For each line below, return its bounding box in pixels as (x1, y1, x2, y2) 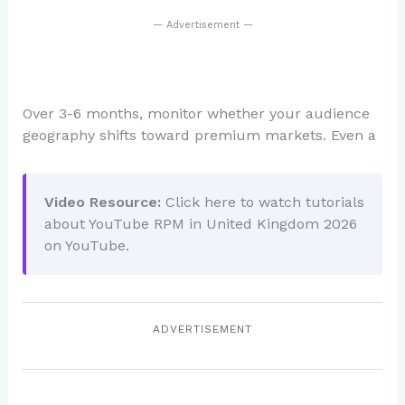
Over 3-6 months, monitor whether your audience (22, 104, 370, 122)
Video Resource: (43, 193, 161, 211)
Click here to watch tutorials (165, 193, 364, 211)
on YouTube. (43, 236, 129, 254)
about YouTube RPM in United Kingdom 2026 (43, 214, 357, 232)
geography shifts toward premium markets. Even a (22, 126, 376, 144)
